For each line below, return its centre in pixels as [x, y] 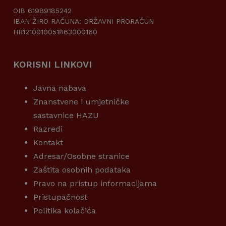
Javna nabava [60, 88]
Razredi [48, 129]
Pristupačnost [60, 197]
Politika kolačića [65, 211]
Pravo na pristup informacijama [95, 184]
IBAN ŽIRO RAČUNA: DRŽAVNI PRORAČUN [83, 21]
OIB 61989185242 [42, 11]
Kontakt [48, 143]
